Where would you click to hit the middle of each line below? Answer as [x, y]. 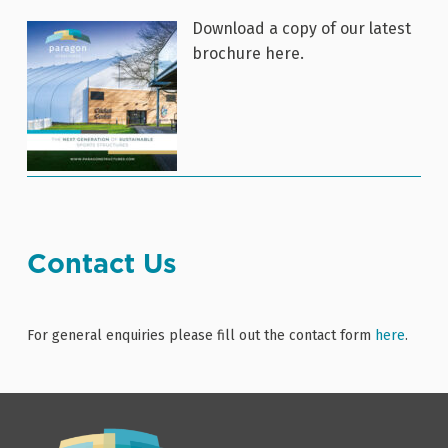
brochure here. [248, 54]
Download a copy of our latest [301, 29]
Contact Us [102, 263]
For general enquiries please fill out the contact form [201, 336]
